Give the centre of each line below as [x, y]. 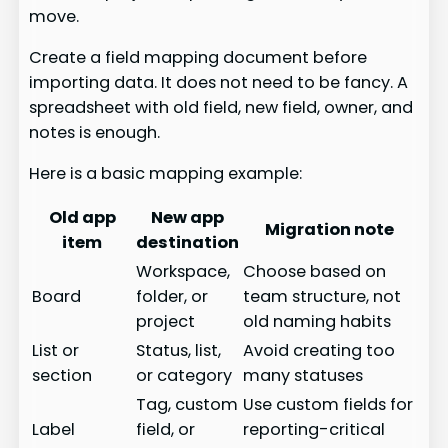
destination [188, 243]
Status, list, [179, 351]
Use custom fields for [328, 405]
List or [56, 351]
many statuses [303, 376]
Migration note [329, 230]
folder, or [172, 297]
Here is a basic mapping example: [166, 174]
